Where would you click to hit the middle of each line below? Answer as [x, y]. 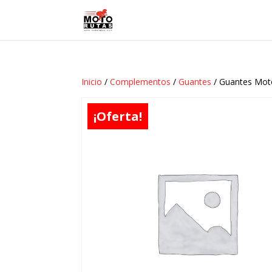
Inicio [92, 82]
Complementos [141, 82]
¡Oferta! [118, 116]
